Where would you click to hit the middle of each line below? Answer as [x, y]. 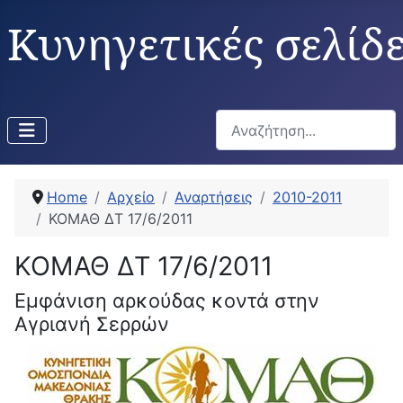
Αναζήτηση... [257, 120]
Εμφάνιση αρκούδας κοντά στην [167, 301]
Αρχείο [131, 197]
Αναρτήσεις [214, 197]
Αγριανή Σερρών [92, 324]
